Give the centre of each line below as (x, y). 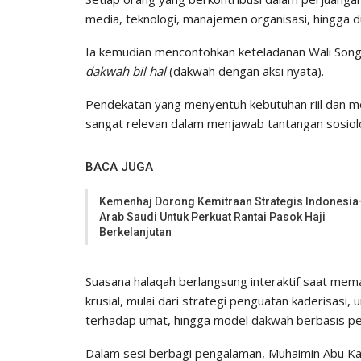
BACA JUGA (119, 166)
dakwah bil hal (126, 71)
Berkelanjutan (135, 232)
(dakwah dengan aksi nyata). (245, 71)
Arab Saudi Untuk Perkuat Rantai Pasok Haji (212, 216)
